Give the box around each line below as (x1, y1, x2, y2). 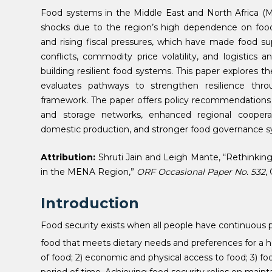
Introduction (41, 194, 144, 212)
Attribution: (41, 152, 96, 163)
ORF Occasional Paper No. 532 (137, 166, 266, 178)
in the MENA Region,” (41, 166, 137, 178)
